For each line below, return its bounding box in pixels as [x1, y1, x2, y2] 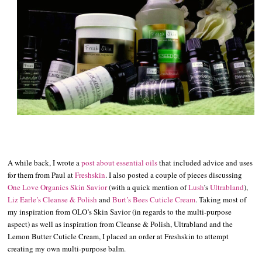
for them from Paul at [8, 170, 75, 181]
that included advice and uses [157, 157, 253, 168]
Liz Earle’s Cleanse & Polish [8, 194, 98, 205]
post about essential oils [81, 157, 158, 168]
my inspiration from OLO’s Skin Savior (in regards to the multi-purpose [8, 206, 232, 218]
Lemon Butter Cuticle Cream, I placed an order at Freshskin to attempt [8, 231, 229, 242]
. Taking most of [195, 194, 247, 205]
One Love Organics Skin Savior [8, 182, 108, 193]
